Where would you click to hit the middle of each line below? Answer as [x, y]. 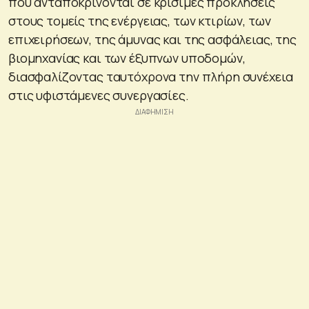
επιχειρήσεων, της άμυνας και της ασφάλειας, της [152, 39]
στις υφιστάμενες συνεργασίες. [99, 95]
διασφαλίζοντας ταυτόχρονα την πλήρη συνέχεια [151, 76]
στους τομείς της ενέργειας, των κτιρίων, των [140, 20]
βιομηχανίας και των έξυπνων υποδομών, [127, 58]
